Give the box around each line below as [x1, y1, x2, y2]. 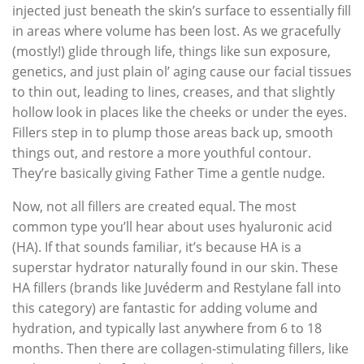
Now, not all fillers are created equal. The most [12, 197, 297, 215]
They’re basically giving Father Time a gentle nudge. [12, 163, 325, 182]
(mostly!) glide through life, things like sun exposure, [12, 41, 331, 60]
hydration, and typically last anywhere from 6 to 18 [12, 318, 322, 337]
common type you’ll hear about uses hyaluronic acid [12, 217, 332, 236]
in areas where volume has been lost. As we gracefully [12, 21, 340, 40]
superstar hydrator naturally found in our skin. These [12, 258, 338, 276]
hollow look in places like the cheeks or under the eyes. [12, 102, 347, 121]
